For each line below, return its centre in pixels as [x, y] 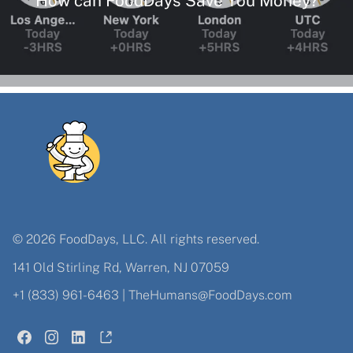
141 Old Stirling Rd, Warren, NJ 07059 [121, 267]
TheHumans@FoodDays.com [210, 295]
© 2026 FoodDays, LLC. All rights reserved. [136, 239]
